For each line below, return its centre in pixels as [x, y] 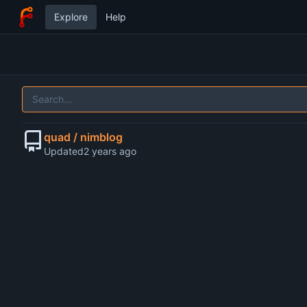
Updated [64, 151]
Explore [71, 17]
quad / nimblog [83, 137]
